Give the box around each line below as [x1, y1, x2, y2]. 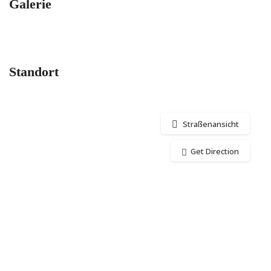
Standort [9, 64, 59, 79]
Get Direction [191, 146, 239, 157]
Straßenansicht [183, 119, 239, 129]
